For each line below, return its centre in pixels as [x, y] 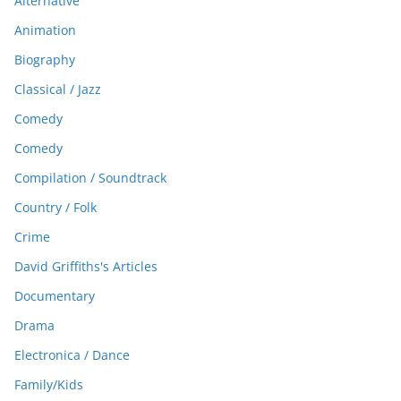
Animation [45, 30]
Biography [45, 60]
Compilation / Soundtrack [90, 178]
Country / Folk [55, 208]
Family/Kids [49, 385]
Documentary [55, 296]
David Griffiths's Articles [86, 267]
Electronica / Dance [72, 355]
